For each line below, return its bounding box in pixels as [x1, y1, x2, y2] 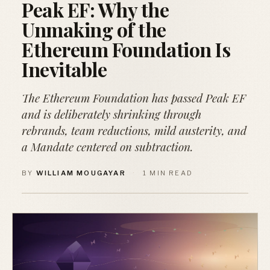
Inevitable [22, 56, 107, 82]
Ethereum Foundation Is [22, 36, 231, 62]
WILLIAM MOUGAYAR [36, 169, 126, 177]
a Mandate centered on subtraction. [22, 139, 193, 154]
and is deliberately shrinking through [22, 106, 201, 122]
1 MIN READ [143, 169, 193, 177]
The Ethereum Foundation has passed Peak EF [22, 90, 246, 105]
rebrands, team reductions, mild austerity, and [22, 122, 246, 138]
